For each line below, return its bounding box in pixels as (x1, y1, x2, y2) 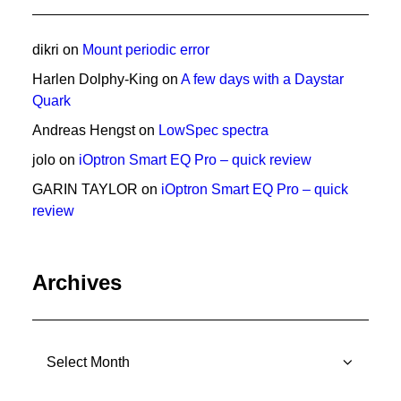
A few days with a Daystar (181, 72, 344, 87)
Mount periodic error (82, 42, 209, 57)
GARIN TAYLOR (32, 182, 138, 197)
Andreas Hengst (32, 123, 135, 138)
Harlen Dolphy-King (32, 72, 158, 87)
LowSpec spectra (158, 123, 269, 138)
